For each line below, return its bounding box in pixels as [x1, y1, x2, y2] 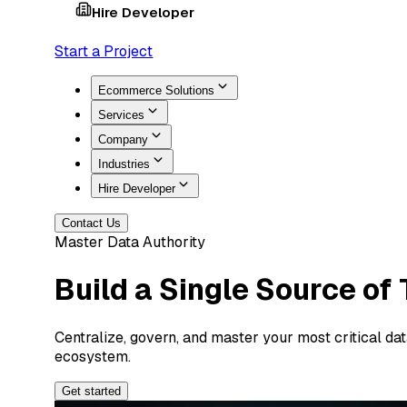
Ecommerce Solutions [98, 83, 215, 97]
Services [98, 107, 145, 122]
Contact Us [62, 215, 122, 230]
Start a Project [55, 41, 154, 61]
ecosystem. [55, 346, 132, 366]
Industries [98, 156, 151, 171]
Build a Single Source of [55, 271, 400, 309]
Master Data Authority [55, 232, 206, 252]
